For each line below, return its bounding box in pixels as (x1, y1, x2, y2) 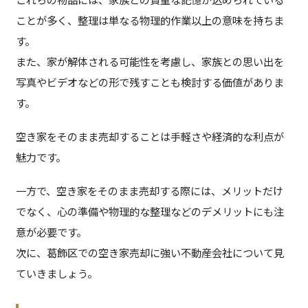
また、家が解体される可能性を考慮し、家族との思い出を (15, 53, 284, 69)
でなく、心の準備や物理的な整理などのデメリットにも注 (15, 203, 284, 219)
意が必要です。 (15, 223, 87, 239)
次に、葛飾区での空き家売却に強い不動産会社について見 (15, 244, 284, 260)
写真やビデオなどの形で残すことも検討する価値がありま (15, 74, 284, 89)
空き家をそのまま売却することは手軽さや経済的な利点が (15, 128, 284, 144)
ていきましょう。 (15, 265, 98, 280)
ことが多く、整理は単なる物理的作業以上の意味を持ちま (15, 12, 284, 27)
